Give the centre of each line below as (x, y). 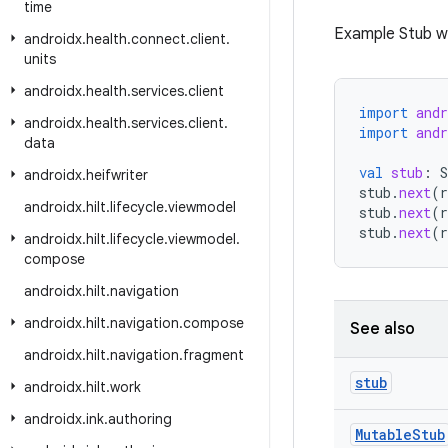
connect (158, 39)
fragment (213, 355)
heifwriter (117, 175)
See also (382, 329)
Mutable (383, 434)
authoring (140, 419)
